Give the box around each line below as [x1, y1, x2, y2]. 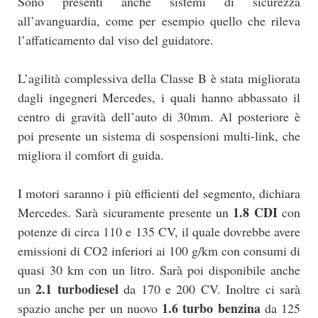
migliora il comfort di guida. [18, 146, 164, 164]
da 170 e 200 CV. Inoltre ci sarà [118, 280, 301, 298]
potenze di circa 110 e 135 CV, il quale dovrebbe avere [18, 223, 300, 241]
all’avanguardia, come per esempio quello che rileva [18, 12, 300, 30]
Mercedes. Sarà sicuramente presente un [18, 204, 234, 221]
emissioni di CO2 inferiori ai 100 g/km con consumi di [18, 242, 300, 260]
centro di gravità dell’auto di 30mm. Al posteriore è [18, 108, 300, 126]
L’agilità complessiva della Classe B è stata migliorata [18, 70, 300, 87]
